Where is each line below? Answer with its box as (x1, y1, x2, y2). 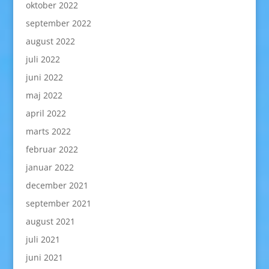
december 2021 (25, 180, 88, 191)
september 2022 (25, 17, 91, 29)
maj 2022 (25, 89, 62, 101)
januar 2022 (25, 162, 74, 173)
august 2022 (25, 35, 75, 47)
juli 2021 (25, 234, 60, 245)
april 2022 (25, 107, 66, 119)
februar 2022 (25, 144, 78, 155)
